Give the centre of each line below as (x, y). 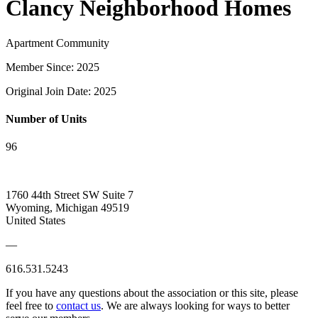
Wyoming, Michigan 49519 (67, 208)
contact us (78, 306)
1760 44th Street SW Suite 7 (70, 195)
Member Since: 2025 (53, 67)
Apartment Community (57, 43)
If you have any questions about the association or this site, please (152, 293)
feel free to (31, 306)
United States (35, 221)
